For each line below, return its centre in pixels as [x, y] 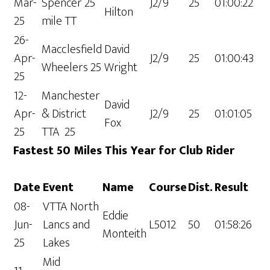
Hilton [119, 12]
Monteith [125, 234]
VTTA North [71, 207]
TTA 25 [59, 132]
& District [64, 114]
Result [232, 188]
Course [168, 188]
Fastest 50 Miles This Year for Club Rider [124, 151]
